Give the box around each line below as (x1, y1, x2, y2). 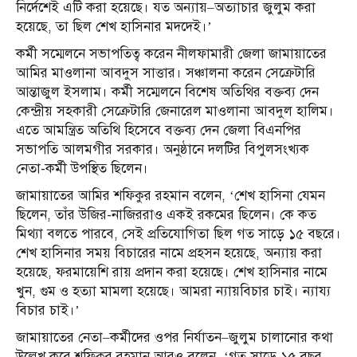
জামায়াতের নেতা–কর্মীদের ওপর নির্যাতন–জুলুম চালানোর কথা (16, 329, 333, 347)
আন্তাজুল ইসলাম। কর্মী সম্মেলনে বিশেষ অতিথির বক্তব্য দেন (16, 84, 319, 101)
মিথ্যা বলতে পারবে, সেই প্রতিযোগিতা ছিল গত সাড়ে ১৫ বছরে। (16, 226, 341, 243)
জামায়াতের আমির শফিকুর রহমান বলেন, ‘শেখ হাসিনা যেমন (16, 187, 325, 205)
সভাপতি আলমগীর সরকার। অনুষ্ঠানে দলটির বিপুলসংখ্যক (16, 141, 309, 159)
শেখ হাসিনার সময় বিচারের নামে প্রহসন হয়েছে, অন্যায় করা (16, 245, 322, 262)
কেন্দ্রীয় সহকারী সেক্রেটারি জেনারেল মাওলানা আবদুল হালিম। (16, 103, 334, 120)
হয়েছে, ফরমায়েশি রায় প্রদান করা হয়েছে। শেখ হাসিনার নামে (16, 264, 328, 281)
